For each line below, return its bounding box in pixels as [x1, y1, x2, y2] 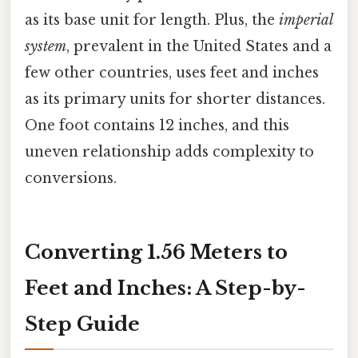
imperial [279, 10, 332, 29]
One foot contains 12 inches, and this [25, 116, 289, 134]
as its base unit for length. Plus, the [25, 10, 279, 29]
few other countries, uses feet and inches [25, 63, 319, 82]
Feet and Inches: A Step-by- [25, 276, 306, 300]
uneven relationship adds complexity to [25, 142, 314, 161]
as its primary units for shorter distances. [25, 89, 325, 108]
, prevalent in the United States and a [66, 37, 332, 55]
